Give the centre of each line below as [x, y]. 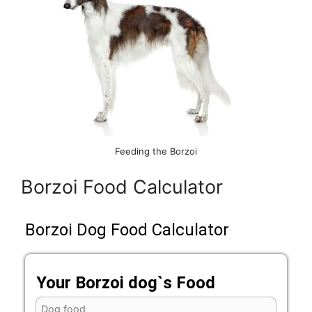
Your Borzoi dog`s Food [126, 282]
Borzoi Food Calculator [122, 187]
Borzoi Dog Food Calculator [127, 229]
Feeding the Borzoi [156, 151]
